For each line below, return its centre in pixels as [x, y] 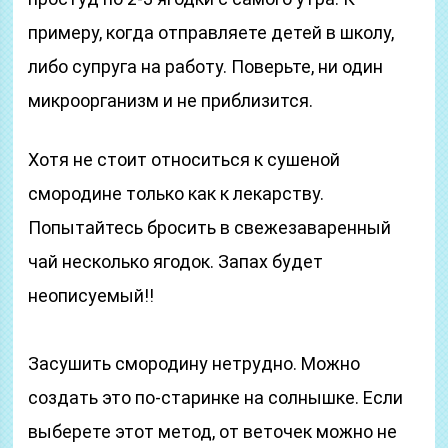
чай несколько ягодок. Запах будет [176, 261]
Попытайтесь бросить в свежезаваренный [210, 227]
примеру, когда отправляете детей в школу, [211, 32]
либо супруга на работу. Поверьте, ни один [206, 66]
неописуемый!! [91, 295]
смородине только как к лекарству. [176, 193]
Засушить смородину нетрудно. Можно [194, 363]
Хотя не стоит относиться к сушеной [184, 159]
